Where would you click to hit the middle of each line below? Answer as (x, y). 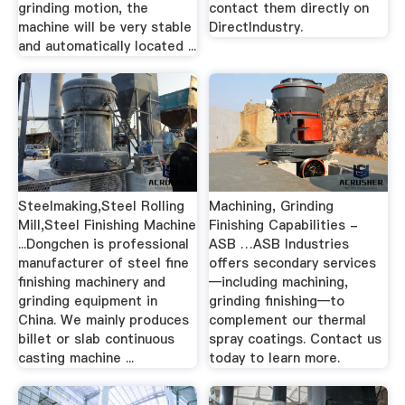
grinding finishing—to (277, 301)
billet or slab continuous (96, 339)
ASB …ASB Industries (279, 244)
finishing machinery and (91, 282)
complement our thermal (288, 320)
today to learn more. (275, 358)
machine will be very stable (104, 27)
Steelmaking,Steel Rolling (101, 206)
